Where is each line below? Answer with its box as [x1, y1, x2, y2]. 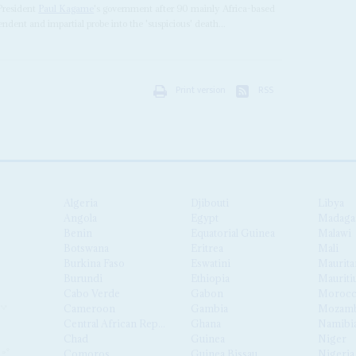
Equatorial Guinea [191, 226, 276, 239]
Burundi [64, 271, 103, 284]
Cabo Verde [64, 286, 121, 300]
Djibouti [191, 195, 230, 209]
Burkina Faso [64, 256, 126, 269]
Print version [175, 83, 226, 99]
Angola [64, 211, 98, 224]
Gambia [191, 301, 229, 315]
